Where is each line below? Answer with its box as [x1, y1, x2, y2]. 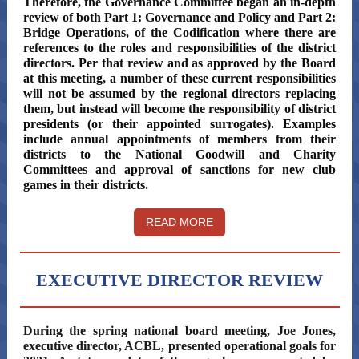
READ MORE [146, 216, 213, 228]
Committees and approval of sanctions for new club [23, 163, 336, 176]
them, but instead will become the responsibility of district [23, 102, 336, 115]
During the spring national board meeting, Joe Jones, [23, 324, 336, 337]
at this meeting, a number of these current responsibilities [23, 71, 336, 85]
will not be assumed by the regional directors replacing [23, 87, 336, 100]
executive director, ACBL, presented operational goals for [23, 339, 336, 353]
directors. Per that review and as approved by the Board [23, 56, 336, 70]
